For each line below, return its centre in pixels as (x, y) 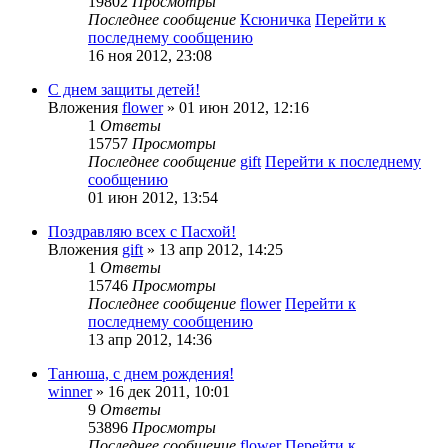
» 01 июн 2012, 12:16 (236, 107)
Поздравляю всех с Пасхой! (142, 231)
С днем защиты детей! (124, 89)
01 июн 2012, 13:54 (153, 197)
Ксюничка (275, 19)
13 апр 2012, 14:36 (150, 339)
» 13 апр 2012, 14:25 (213, 249)
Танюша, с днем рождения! (141, 373)
